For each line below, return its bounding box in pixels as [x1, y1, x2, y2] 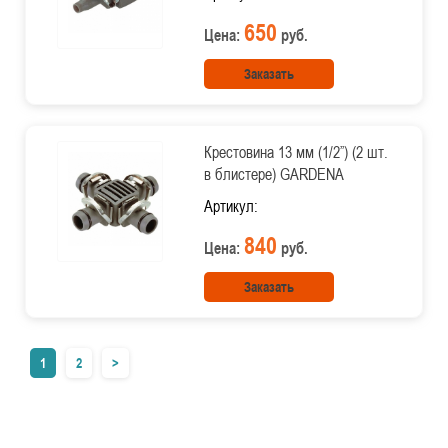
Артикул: [203, 195, 258, 217]
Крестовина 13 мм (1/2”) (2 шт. [203, 141, 388, 163]
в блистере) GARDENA [203, 163, 344, 185]
